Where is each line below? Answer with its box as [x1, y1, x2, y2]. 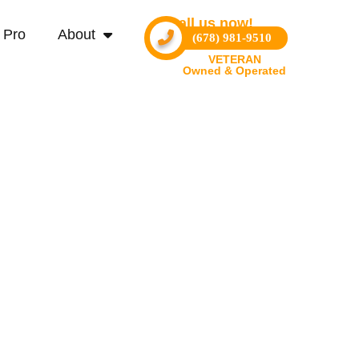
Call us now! [167, 15, 253, 31]
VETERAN [208, 53, 261, 66]
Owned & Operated [183, 64, 287, 77]
